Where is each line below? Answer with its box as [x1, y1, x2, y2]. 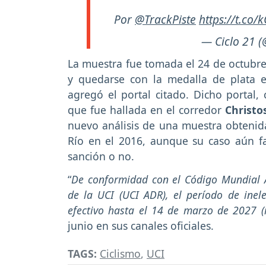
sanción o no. [68, 149, 134, 164]
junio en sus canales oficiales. [68, 218, 214, 233]
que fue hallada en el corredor [68, 103, 225, 118]
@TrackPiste [135, 11, 196, 27]
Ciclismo [100, 246, 141, 261]
